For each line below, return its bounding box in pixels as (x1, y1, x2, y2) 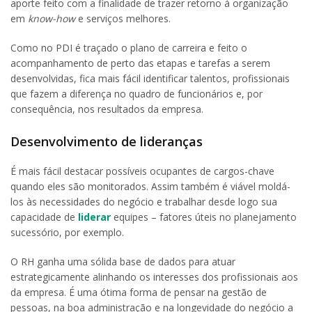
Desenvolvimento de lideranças (10, 132, 203, 150)
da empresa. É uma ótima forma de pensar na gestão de (10, 285, 267, 299)
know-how (28, 12, 78, 26)
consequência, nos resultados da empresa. (10, 102, 203, 116)
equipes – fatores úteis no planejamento (111, 210, 297, 224)
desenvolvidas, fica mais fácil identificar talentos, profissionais (10, 72, 290, 86)
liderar (75, 210, 111, 224)
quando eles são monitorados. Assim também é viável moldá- (10, 179, 290, 193)
